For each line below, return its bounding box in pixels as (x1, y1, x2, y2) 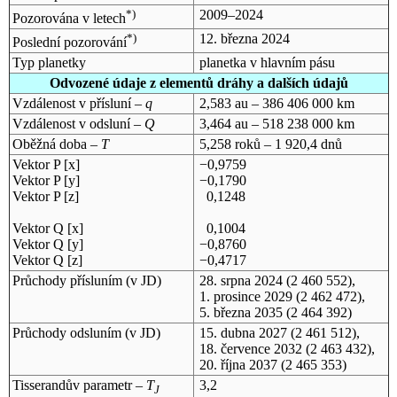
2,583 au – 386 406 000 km (198, 95, 354, 111)
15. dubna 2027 (198, 324, 287, 340)
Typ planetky (12, 54, 86, 70)
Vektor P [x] (12, 156, 80, 172)
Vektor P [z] (12, 188, 79, 204)
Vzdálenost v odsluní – (12, 115, 144, 131)
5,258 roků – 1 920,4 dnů (198, 136, 342, 152)
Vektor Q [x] (12, 220, 83, 236)
